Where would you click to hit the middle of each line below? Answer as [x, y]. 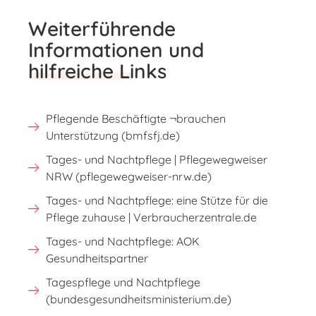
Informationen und [116, 50]
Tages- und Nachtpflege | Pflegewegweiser [157, 160]
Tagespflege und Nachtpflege [123, 282]
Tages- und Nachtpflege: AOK [123, 242]
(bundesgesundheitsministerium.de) [139, 299]
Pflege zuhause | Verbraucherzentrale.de [151, 218]
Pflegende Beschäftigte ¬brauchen [136, 119]
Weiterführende [102, 29]
